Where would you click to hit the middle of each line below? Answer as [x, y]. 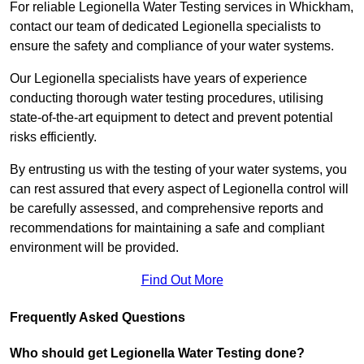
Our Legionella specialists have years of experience [158, 79]
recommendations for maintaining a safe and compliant [167, 228]
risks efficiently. [55, 137]
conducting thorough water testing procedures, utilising [167, 98]
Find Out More [182, 280]
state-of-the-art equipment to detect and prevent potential [171, 118]
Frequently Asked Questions [97, 318]
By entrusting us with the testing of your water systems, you [178, 170]
